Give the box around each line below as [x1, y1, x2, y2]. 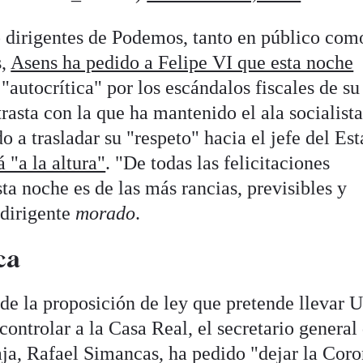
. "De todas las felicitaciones [105, 152, 331, 174]
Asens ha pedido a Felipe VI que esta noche [11, 52, 354, 74]
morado [75, 203, 136, 224]
